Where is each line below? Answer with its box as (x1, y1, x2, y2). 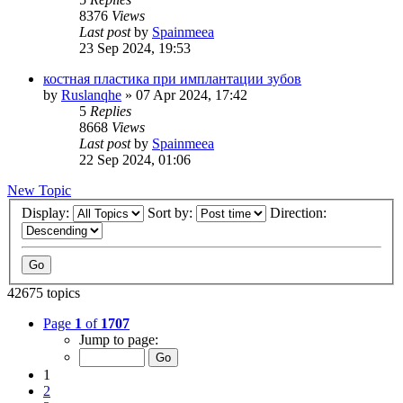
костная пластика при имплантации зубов (43, 70, 301, 86)
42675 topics (7, 285, 80, 301)
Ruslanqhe (61, 86, 121, 103)
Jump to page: (79, 332, 158, 348)
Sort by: (148, 205, 196, 221)
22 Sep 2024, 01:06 (79, 151, 191, 167)
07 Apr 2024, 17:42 (136, 86, 247, 103)
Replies (90, 103, 131, 119)
